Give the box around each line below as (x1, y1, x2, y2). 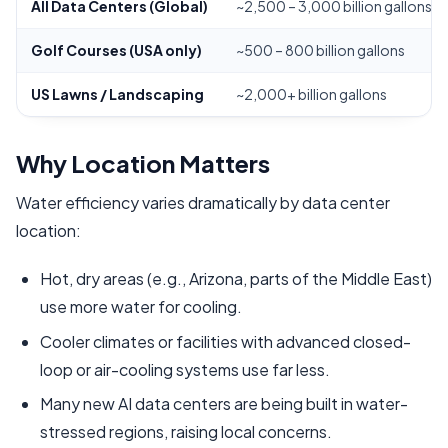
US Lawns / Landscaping (31, 85, 204, 104)
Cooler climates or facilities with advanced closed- (40, 330, 411, 352)
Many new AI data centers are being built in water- (40, 393, 408, 415)
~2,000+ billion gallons (236, 85, 387, 104)
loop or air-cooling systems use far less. (40, 358, 330, 380)
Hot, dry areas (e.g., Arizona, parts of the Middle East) (40, 268, 432, 290)
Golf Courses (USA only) (31, 41, 202, 60)
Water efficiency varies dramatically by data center (16, 192, 390, 214)
